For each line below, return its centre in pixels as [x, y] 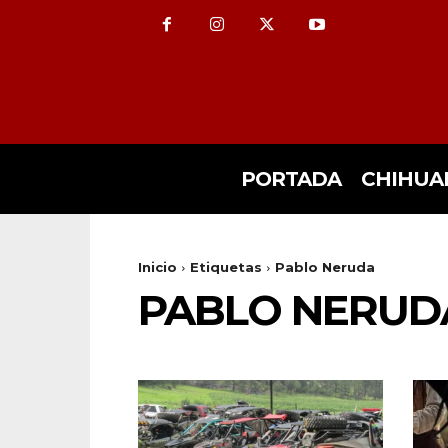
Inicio [157, 267]
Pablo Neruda [325, 267]
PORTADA [290, 179]
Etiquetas [226, 267]
